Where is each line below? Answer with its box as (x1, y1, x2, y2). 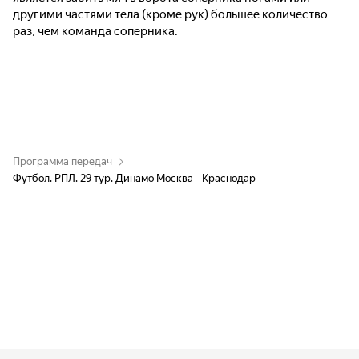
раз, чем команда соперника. (13, 24, 178, 38)
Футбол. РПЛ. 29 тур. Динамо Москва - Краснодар (13, 172, 256, 184)
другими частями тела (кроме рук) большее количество (13, 7, 328, 22)
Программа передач (13, 155, 112, 167)
